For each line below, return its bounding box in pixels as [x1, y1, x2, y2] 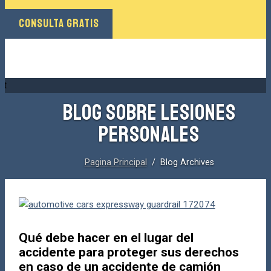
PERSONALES [99, 120, 200, 148]
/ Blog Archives [146, 157, 214, 168]
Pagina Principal [84, 157, 147, 168]
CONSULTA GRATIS [18, 16, 99, 31]
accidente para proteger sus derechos [18, 244, 239, 260]
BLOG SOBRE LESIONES [62, 99, 236, 126]
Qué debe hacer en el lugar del [18, 230, 194, 245]
